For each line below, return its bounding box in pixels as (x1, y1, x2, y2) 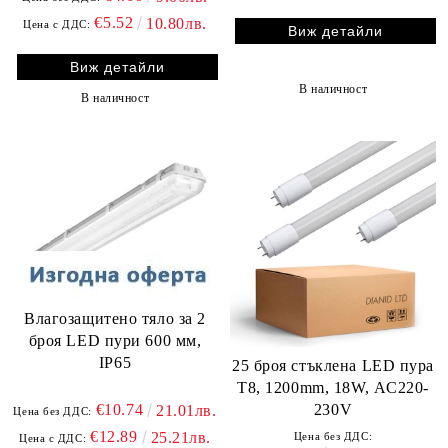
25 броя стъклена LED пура (232, 357, 434, 375)
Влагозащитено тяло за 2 (24, 309, 206, 327)
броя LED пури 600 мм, (28, 331, 202, 349)
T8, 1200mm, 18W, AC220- (237, 379, 429, 397)
